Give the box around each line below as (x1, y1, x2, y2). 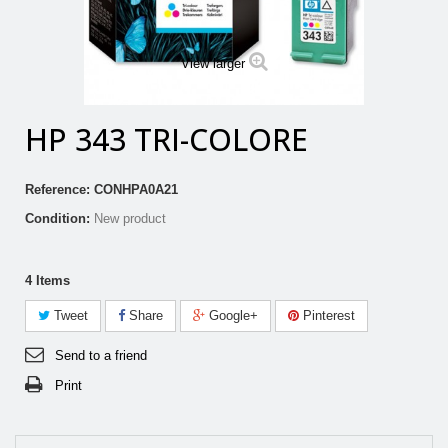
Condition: (25, 211, 90, 227)
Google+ (205, 308, 258, 324)
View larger (180, 56, 245, 72)
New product (94, 211, 166, 227)
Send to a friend (55, 348, 147, 364)
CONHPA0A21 (94, 182, 178, 198)
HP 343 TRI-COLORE (25, 119, 308, 161)
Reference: (25, 182, 90, 198)
